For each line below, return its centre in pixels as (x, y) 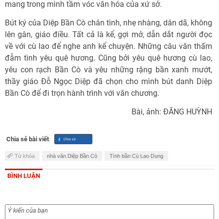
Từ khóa (25, 156)
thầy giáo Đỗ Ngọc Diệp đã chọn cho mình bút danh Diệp (109, 81)
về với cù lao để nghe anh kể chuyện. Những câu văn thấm (109, 46)
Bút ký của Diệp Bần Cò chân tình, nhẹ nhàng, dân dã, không (109, 22)
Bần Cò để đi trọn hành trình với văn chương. (82, 93)
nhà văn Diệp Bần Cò (72, 156)
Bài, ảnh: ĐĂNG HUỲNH (172, 111)
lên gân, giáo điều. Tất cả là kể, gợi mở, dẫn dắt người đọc (109, 34)
